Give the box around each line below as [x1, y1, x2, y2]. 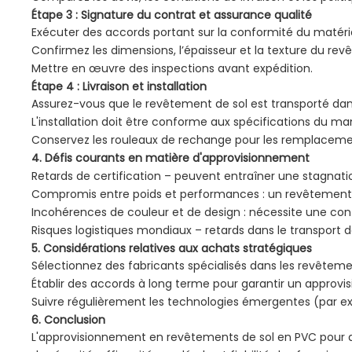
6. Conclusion [31, 312, 106, 328]
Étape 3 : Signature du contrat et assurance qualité [31, 7, 313, 24]
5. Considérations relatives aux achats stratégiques [31, 240, 313, 257]
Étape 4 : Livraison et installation [31, 79, 207, 95]
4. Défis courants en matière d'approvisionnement [31, 150, 310, 167]
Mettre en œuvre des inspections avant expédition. [31, 60, 313, 77]
